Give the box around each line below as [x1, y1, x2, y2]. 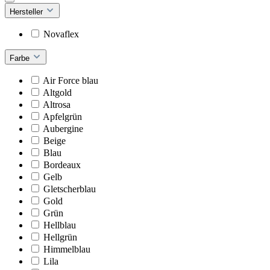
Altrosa [43, 99, 71, 110]
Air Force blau [43, 75, 98, 86]
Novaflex [43, 28, 79, 39]
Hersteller [10, 7, 45, 16]
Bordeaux [43, 159, 81, 170]
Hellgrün [43, 231, 77, 242]
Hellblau [43, 219, 76, 230]
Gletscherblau [43, 183, 96, 194]
